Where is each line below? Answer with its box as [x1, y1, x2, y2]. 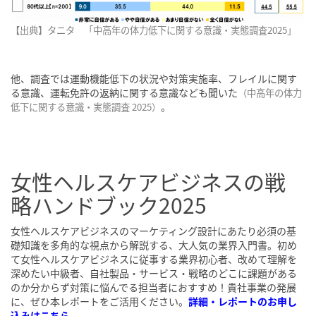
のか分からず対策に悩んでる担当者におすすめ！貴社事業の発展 [11, 279, 296, 294]
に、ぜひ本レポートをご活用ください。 [11, 293, 188, 308]
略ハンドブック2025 [11, 188, 207, 220]
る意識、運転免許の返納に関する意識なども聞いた [11, 85, 238, 99]
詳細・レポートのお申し [188, 293, 297, 308]
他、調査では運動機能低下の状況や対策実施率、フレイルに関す [11, 71, 297, 85]
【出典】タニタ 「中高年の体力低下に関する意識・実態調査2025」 [11, 23, 296, 37]
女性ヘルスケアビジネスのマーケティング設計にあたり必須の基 [11, 223, 296, 238]
